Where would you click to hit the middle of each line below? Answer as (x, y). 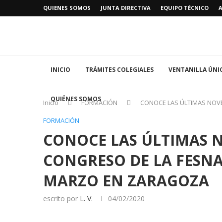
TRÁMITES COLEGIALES (119, 70)
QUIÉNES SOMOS (76, 99)
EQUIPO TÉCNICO (185, 8)
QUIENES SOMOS (67, 8)
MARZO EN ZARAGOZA (126, 181)
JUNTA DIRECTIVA (126, 8)
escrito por (61, 199)
